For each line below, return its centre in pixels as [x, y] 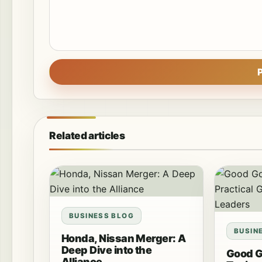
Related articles [87, 136]
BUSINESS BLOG [101, 216]
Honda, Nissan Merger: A [124, 239]
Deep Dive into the [107, 250]
